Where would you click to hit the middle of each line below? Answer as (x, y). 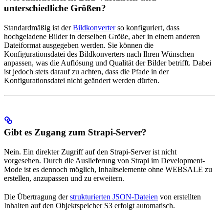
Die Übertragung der (37, 197)
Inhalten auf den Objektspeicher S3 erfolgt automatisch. (89, 206)
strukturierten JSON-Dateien (114, 197)
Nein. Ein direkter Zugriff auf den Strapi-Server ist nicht (90, 152)
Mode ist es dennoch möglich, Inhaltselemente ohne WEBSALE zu (108, 170)
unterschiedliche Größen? (55, 8)
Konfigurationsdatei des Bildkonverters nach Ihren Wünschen (99, 54)
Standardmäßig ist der (38, 28)
